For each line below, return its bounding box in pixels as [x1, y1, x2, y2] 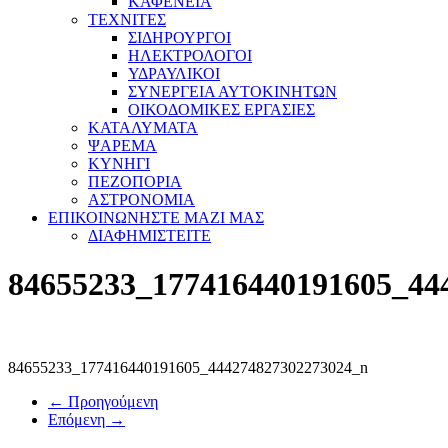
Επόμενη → [48, 410, 125, 428]
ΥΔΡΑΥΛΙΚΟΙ [128, 65, 220, 82]
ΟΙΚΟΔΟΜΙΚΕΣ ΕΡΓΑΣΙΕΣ [128, 101, 315, 118]
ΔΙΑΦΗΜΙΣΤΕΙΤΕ [88, 227, 211, 244]
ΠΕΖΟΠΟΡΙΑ [88, 173, 182, 190]
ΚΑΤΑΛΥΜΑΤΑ [88, 119, 198, 136]
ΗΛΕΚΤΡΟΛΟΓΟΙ [128, 47, 252, 64]
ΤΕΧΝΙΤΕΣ [88, 11, 166, 28]
